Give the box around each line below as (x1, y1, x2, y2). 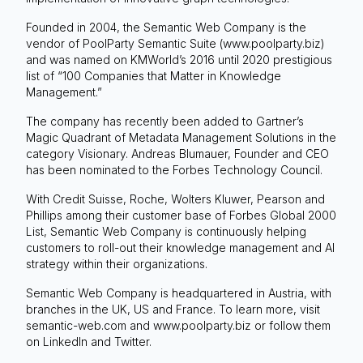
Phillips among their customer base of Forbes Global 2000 (26, 207, 336, 222)
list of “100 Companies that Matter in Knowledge (26, 68, 281, 83)
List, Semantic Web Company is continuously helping (26, 224, 306, 238)
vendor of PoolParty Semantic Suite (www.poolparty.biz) (26, 36, 325, 50)
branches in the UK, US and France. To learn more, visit (26, 301, 320, 316)
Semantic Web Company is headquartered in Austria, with (26, 285, 331, 300)
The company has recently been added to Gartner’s (26, 113, 304, 128)
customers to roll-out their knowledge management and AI (26, 240, 335, 254)
